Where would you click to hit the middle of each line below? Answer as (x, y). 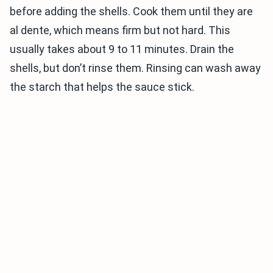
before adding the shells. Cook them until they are (131, 11)
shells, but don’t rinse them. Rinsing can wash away (135, 68)
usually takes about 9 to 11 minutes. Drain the (122, 49)
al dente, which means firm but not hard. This (120, 30)
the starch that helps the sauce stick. (102, 87)
